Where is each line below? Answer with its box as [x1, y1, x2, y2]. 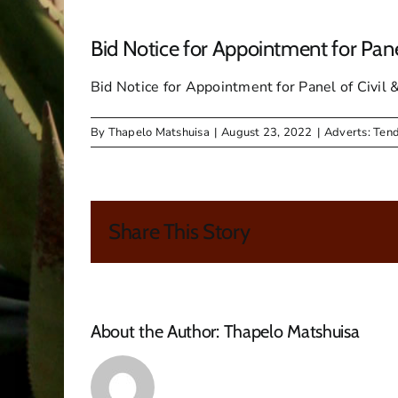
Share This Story [108, 219, 251, 245]
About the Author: [91, 321, 224, 343]
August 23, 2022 [221, 124, 313, 141]
